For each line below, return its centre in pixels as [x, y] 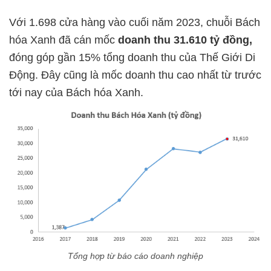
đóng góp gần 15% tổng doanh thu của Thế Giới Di [132, 58]
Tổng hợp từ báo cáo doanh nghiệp [135, 256]
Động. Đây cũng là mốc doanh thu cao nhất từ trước [135, 75]
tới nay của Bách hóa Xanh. [76, 93]
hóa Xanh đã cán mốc [62, 40]
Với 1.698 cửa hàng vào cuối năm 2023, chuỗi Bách [135, 23]
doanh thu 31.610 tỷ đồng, [184, 40]
